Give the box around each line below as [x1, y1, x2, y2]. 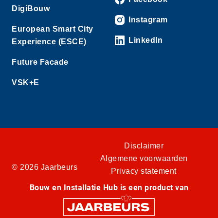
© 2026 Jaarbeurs [12, 163, 77, 172]
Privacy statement [111, 167, 177, 176]
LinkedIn [128, 36, 163, 45]
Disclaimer [124, 142, 163, 150]
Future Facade [12, 58, 69, 67]
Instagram [128, 16, 168, 24]
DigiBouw [12, 4, 50, 13]
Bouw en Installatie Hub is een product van [29, 183, 189, 193]
